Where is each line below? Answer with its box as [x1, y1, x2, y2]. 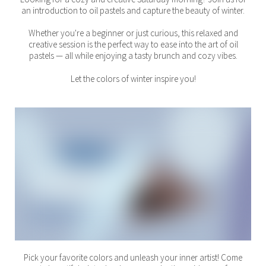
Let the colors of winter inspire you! [70, 73, 196, 84]
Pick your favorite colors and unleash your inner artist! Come [24, 251, 242, 263]
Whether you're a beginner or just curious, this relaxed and [28, 27, 238, 39]
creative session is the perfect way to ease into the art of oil [28, 39, 238, 50]
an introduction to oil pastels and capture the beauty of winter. [21, 5, 245, 16]
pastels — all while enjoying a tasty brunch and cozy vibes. [28, 50, 237, 61]
